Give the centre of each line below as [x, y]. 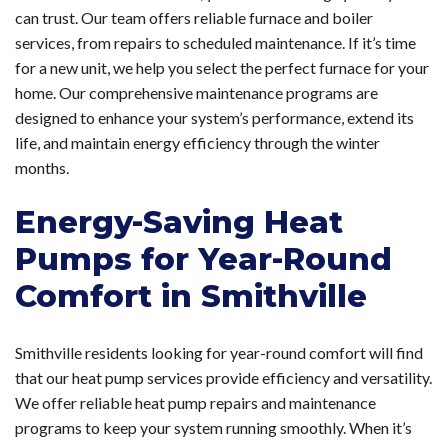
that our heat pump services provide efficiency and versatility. [223, 378]
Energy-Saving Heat [179, 222]
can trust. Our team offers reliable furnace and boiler [194, 18]
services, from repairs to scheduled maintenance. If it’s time [215, 43]
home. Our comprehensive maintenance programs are [196, 93]
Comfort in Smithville [191, 296]
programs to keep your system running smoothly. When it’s [213, 428]
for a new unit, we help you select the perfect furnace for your [222, 68]
